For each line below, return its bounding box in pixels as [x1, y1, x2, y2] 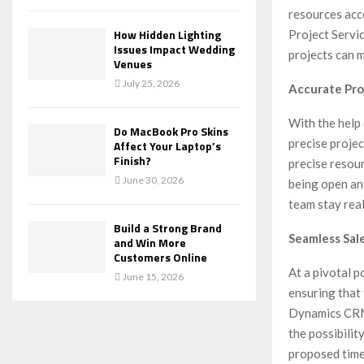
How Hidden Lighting [114, 26, 221, 44]
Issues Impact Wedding [114, 41, 235, 58]
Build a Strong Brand [114, 219, 222, 237]
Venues [114, 55, 152, 73]
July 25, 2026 [123, 77, 180, 90]
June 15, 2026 [123, 271, 184, 284]
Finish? [114, 152, 151, 170]
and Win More [114, 234, 186, 252]
